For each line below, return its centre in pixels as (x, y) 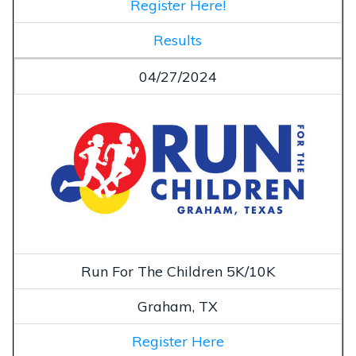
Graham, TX (178, 306)
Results (178, 40)
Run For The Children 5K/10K (178, 271)
